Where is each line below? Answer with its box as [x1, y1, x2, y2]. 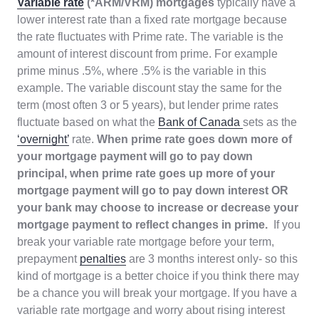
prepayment [17, 253, 80, 266]
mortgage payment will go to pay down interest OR [17, 184, 288, 197]
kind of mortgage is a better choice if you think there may [17, 270, 299, 283]
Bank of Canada [158, 116, 243, 129]
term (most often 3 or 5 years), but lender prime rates [17, 99, 278, 112]
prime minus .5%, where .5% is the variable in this [17, 65, 266, 78]
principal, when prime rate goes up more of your [17, 167, 275, 180]
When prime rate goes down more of [97, 133, 292, 146]
